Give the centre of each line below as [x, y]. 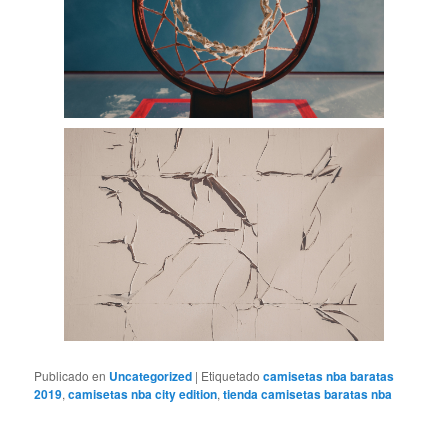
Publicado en [70, 376]
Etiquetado [231, 376]
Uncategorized [151, 376]
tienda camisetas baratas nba [308, 394]
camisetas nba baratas [329, 376]
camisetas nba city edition [143, 394]
